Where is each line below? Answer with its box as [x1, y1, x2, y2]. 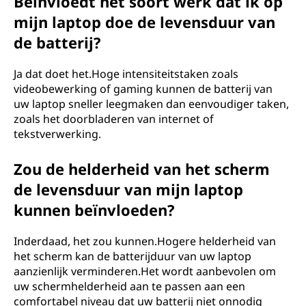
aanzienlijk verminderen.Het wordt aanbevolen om [14, 264, 276, 279]
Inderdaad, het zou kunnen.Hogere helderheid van [14, 234, 276, 249]
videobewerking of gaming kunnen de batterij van [14, 81, 273, 96]
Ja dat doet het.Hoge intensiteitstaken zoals [14, 66, 238, 81]
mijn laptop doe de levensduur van [14, 12, 275, 32]
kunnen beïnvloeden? [14, 199, 175, 220]
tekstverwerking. [14, 126, 101, 141]
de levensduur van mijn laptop [14, 179, 243, 199]
